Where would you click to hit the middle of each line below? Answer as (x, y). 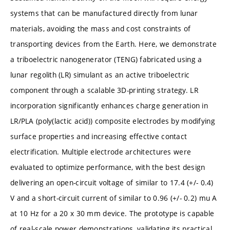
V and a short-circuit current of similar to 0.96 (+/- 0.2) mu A (114, 198)
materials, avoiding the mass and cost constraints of (101, 28)
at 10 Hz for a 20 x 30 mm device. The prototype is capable (112, 213)
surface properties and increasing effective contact (99, 136)
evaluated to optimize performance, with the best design (108, 167)
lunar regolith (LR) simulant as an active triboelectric (100, 74)
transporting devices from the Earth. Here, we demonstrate (113, 44)
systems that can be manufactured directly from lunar (104, 13)
